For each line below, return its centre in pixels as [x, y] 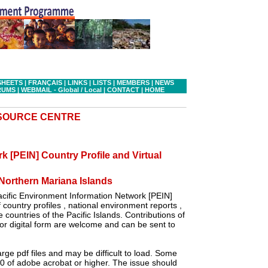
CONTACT [123, 90]
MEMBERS [133, 83]
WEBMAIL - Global [50, 90]
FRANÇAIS [45, 83]
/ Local [92, 90]
